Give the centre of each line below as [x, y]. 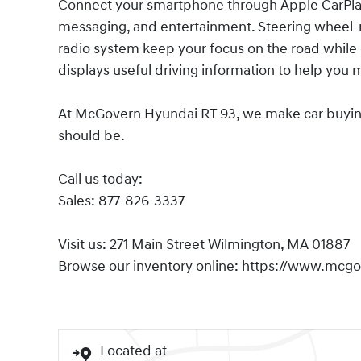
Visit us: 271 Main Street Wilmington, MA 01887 [204, 245]
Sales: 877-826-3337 [121, 201]
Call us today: [100, 180]
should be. [91, 136]
